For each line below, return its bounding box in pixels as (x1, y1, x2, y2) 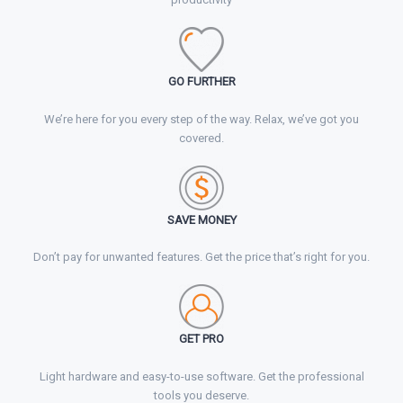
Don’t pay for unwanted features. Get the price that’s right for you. (33, 250, 370, 264)
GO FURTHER (167, 74, 236, 88)
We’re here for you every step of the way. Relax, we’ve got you (44, 112, 359, 126)
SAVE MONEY (166, 212, 237, 227)
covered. (179, 130, 224, 145)
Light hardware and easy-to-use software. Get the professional (39, 370, 364, 384)
